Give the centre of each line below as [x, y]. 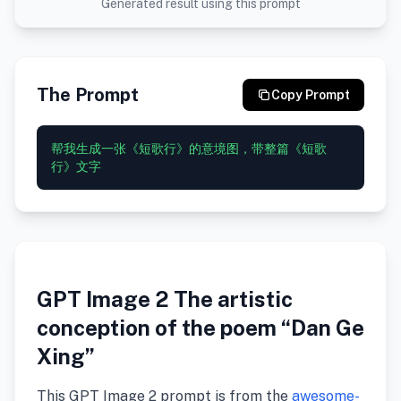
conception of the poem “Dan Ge [200, 328]
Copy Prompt [311, 95]
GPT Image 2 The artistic [165, 299]
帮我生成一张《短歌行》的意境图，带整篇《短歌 [189, 149]
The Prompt [88, 95]
